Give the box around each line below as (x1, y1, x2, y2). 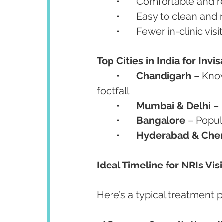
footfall (97, 85, 129, 97)
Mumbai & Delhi (136, 100, 211, 111)
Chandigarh (136, 70, 191, 82)
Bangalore (136, 114, 185, 126)
